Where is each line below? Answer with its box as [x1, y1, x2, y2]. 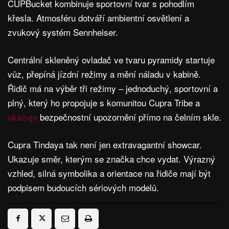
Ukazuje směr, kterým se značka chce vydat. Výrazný [8, 152, 215, 165]
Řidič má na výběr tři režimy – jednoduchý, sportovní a [8, 81, 218, 95]
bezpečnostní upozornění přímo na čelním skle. [40, 110, 221, 123]
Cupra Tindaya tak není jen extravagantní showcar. [8, 138, 202, 151]
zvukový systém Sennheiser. [8, 25, 118, 38]
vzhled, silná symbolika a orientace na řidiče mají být [8, 166, 211, 179]
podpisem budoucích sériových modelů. [8, 180, 159, 194]
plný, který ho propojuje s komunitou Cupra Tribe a [8, 96, 200, 109]
